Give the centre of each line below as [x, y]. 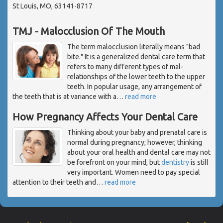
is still [199, 162]
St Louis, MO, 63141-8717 [53, 6]
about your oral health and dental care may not [139, 152]
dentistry [175, 162]
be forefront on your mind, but [114, 162]
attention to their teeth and [54, 182]
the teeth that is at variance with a [64, 96]
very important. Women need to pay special [134, 172]
